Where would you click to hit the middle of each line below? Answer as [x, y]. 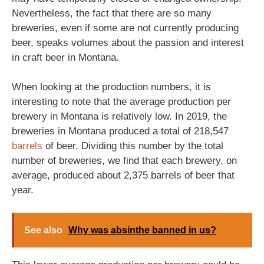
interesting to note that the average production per [121, 102]
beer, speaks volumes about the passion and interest [128, 42]
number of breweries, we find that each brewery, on [124, 161]
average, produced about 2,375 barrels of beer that [123, 175]
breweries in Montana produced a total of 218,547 [120, 131]
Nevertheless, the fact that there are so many [112, 13]
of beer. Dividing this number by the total [133, 146]
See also [43, 230]
